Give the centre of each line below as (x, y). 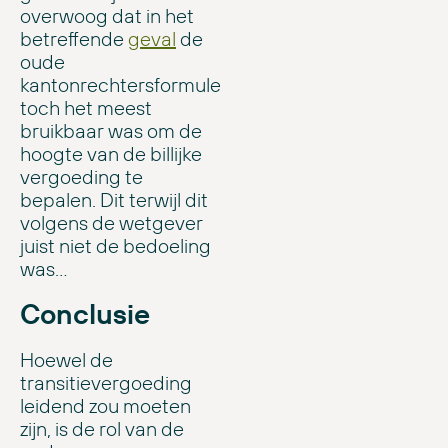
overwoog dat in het (107, 15)
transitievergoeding (106, 382)
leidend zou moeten (105, 405)
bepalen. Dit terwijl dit (114, 199)
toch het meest (86, 107)
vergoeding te (81, 176)
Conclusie (85, 313)
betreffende (74, 38)
